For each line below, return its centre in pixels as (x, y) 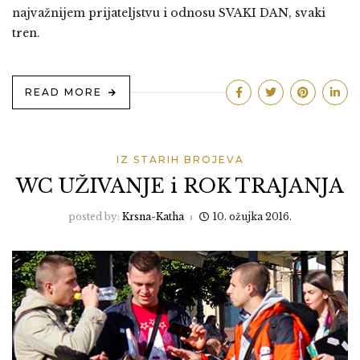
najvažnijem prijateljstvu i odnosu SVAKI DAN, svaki (169, 13)
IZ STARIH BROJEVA (180, 160)
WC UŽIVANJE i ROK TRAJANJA (180, 186)
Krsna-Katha (153, 217)
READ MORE (63, 92)
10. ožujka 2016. (252, 217)
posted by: (95, 217)
